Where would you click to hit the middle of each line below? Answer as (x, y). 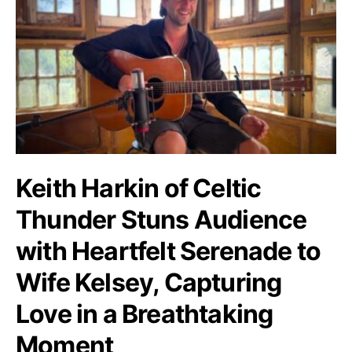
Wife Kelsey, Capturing (149, 282)
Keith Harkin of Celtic (139, 188)
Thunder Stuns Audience (161, 219)
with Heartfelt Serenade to (169, 251)
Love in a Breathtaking (145, 313)
